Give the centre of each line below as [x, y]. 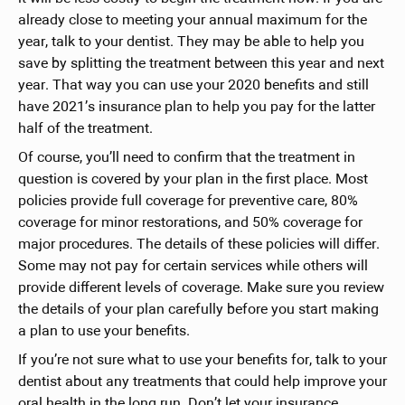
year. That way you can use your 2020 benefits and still [193, 85]
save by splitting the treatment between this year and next [201, 64]
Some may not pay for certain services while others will [193, 266]
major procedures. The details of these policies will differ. [198, 245]
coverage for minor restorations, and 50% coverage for [190, 223]
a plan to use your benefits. [104, 331]
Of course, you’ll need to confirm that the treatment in [186, 158]
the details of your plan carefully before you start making [198, 310]
